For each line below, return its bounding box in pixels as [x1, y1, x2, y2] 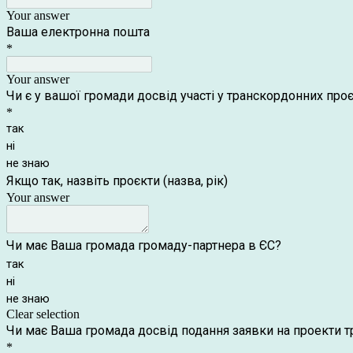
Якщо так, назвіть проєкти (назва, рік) [6, 173, 228, 188]
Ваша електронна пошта [6, 24, 150, 39]
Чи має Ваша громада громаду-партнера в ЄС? [6, 238, 284, 253]
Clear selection [6, 307, 80, 321]
